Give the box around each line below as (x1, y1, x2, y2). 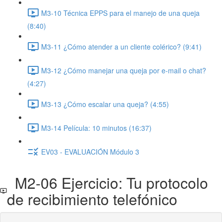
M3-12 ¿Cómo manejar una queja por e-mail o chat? (41, 65, 206, 75)
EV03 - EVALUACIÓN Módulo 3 (41, 146, 139, 157)
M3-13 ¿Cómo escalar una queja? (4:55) (41, 99, 169, 109)
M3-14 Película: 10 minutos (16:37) (41, 122, 152, 133)
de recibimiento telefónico (6, 188, 177, 210)
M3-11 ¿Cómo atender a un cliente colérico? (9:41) (41, 41, 202, 52)
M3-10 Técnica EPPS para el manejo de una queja (41, 7, 200, 18)
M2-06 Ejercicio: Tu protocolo (6, 172, 208, 193)
